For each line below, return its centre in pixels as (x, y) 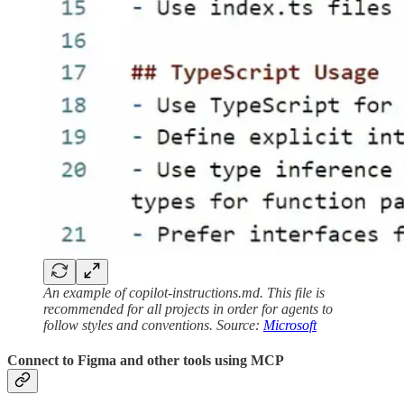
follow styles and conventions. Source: (153, 326)
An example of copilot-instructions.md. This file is (184, 293)
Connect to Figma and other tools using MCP (146, 361)
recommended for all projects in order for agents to (188, 309)
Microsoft (290, 326)
